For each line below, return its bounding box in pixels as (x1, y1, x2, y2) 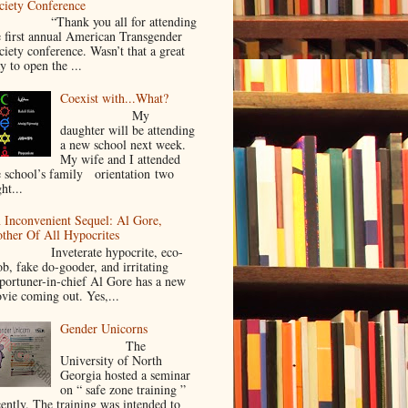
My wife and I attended (60, 149, 189, 168)
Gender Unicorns (60, 319, 148, 337)
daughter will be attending (60, 120, 196, 138)
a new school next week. (60, 135, 187, 153)
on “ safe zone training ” (60, 380, 187, 398)
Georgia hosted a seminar (60, 365, 191, 383)
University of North (60, 351, 163, 369)
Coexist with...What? (60, 89, 169, 107)
